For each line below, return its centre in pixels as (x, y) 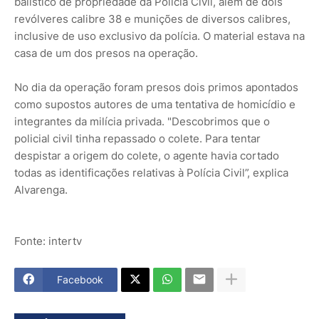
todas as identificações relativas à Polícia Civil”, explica (151, 172)
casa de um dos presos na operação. (106, 53)
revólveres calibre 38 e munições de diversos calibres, (152, 19)
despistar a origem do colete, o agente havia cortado (147, 155)
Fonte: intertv (48, 241)
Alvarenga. (41, 189)
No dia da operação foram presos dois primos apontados (156, 87)
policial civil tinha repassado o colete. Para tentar (137, 138)
